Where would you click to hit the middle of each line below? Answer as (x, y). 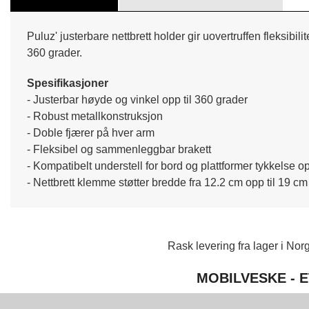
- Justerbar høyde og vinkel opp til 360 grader (137, 99)
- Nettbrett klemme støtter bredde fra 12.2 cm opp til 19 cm (167, 182)
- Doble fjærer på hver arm (91, 132)
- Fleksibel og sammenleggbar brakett (119, 149)
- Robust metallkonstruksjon (95, 116)
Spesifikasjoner (68, 83)
